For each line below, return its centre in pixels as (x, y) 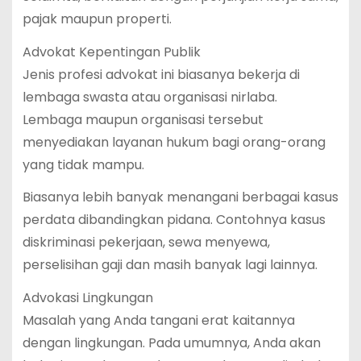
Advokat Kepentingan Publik (111, 52)
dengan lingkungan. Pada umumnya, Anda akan (171, 343)
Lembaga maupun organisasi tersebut (143, 119)
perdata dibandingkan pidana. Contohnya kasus (174, 220)
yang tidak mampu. (83, 164)
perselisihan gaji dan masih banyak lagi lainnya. (170, 265)
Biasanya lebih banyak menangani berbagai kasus (180, 197)
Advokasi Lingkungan (87, 298)
